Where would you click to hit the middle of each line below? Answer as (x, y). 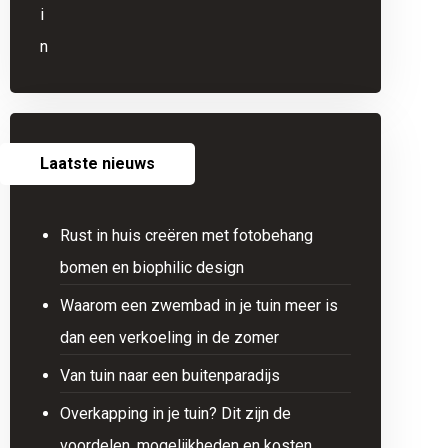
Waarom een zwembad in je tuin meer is (198, 305)
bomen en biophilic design (151, 267)
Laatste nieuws (97, 163)
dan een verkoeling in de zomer (169, 337)
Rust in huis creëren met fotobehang (186, 235)
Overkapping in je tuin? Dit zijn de (175, 413)
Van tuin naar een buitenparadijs (169, 375)
